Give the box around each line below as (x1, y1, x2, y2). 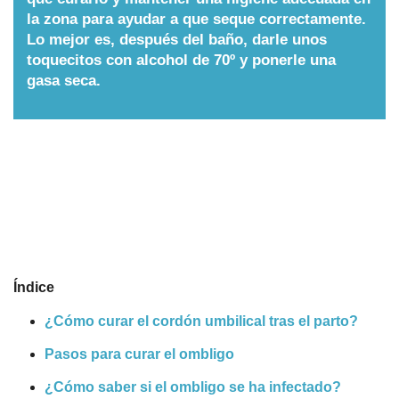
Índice (13, 280, 54, 295)
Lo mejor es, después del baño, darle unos (27, 31, 327, 48)
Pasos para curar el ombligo (45, 346, 234, 362)
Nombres (14, 20, 72, 35)
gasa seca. (27, 72, 101, 89)
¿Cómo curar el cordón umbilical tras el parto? (45, 313, 358, 329)
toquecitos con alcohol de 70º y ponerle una (27, 52, 336, 69)
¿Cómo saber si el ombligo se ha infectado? (45, 379, 341, 395)
